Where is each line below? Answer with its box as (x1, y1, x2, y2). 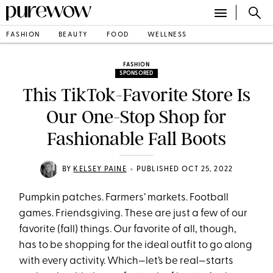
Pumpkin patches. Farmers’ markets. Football (19, 193, 229, 203)
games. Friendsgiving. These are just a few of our (19, 208, 248, 219)
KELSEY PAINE (73, 166, 127, 173)
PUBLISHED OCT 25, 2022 (136, 166, 233, 173)
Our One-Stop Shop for (46, 106, 227, 128)
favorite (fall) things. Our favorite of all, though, (19, 224, 237, 235)
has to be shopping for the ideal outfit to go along (19, 240, 253, 250)
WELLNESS (147, 31, 187, 38)
